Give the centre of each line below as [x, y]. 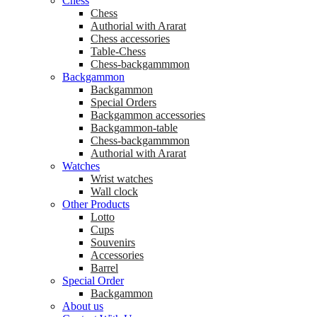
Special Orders [123, 103]
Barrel [104, 268]
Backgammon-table [134, 128]
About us [83, 306]
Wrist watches [122, 179]
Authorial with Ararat [138, 154]
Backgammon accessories [148, 115]
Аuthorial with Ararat [138, 26]
